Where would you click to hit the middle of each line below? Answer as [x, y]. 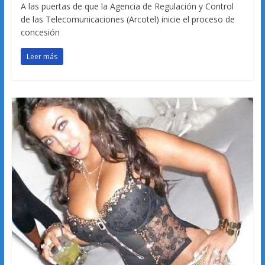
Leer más [42, 56]
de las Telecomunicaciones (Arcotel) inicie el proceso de [127, 19]
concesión [40, 32]
